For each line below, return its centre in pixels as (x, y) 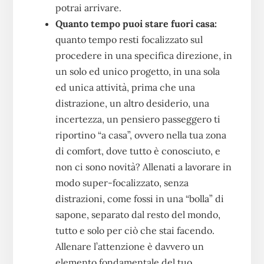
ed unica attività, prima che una (125, 87)
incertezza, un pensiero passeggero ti (138, 119)
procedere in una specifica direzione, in (143, 55)
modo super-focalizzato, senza (122, 182)
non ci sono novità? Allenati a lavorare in (143, 166)
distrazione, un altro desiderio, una (132, 103)
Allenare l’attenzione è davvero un (129, 246)
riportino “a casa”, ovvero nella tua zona (141, 135)
